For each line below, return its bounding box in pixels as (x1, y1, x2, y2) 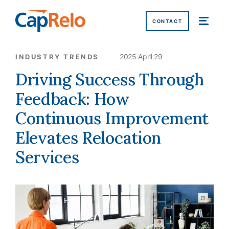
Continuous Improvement (15, 107, 209, 129)
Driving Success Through (15, 68, 204, 90)
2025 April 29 (120, 52, 163, 61)
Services (15, 146, 79, 168)
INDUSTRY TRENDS (15, 52, 99, 61)
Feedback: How (15, 88, 130, 109)
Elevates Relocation (15, 127, 161, 148)
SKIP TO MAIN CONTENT (7, 7, 115, 15)
